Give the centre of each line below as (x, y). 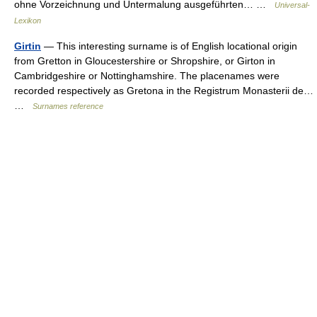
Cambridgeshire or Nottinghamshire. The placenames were (147, 76)
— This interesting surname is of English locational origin (169, 46)
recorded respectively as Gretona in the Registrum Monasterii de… (164, 91)
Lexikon (28, 21)
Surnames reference (68, 106)
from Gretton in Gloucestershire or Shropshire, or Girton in (145, 61)
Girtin (28, 46)
